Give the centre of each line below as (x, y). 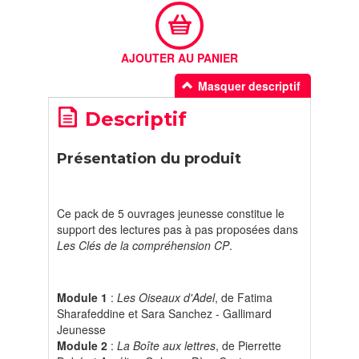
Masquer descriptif (249, 86)
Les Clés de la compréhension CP (143, 245)
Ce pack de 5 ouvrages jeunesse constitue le (171, 213)
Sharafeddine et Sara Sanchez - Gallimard (164, 313)
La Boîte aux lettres (166, 345)
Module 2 (82, 345)
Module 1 (84, 297)
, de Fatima (244, 297)
